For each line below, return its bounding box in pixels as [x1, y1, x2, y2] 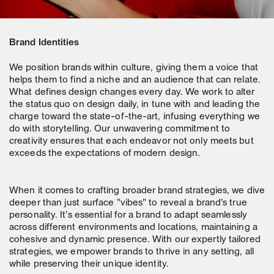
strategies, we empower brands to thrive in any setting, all [9, 247, 254, 256]
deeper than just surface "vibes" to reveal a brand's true [9, 198, 247, 207]
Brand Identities [9, 38, 80, 47]
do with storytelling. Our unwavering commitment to [9, 124, 231, 133]
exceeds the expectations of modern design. [9, 149, 201, 158]
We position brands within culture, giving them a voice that [9, 63, 258, 72]
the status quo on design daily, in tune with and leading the [9, 100, 261, 109]
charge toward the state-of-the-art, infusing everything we [9, 112, 260, 121]
